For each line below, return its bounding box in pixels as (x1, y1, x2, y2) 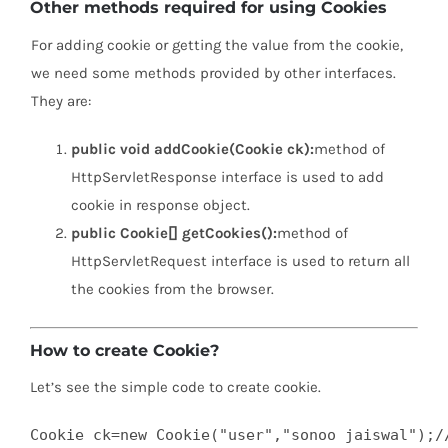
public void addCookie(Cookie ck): (71, 140, 314, 159)
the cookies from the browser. (71, 280, 274, 299)
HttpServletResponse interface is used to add (71, 168, 384, 187)
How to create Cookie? (30, 341, 219, 361)
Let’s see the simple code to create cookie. (30, 378, 321, 397)
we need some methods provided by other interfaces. (31, 64, 396, 83)
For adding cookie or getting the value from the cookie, (31, 36, 403, 55)
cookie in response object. (71, 196, 250, 215)
